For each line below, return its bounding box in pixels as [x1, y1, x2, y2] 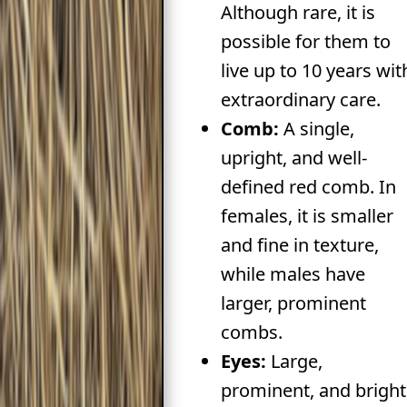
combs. [220, 319, 283, 344]
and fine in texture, [220, 232, 379, 257]
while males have [220, 261, 365, 286]
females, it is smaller [220, 203, 393, 228]
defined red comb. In [220, 174, 396, 199]
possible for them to [220, 28, 391, 54]
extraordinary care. [220, 86, 381, 112]
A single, [278, 115, 354, 141]
